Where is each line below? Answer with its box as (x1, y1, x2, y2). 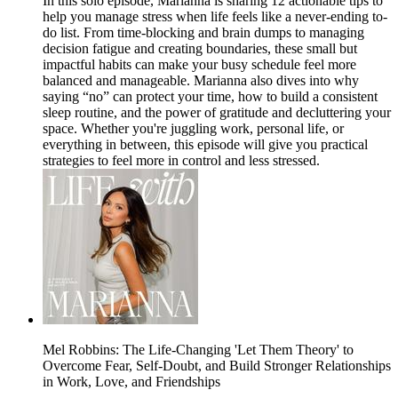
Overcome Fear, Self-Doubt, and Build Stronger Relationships (43, 358, 391, 374)
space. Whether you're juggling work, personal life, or (43, 121, 344, 137)
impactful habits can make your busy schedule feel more (43, 57, 356, 73)
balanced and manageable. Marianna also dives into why (43, 73, 359, 89)
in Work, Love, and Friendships (43, 374, 220, 390)
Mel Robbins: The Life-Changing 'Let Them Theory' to (43, 342, 354, 358)
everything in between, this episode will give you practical (43, 137, 368, 153)
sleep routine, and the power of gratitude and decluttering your (43, 105, 391, 121)
